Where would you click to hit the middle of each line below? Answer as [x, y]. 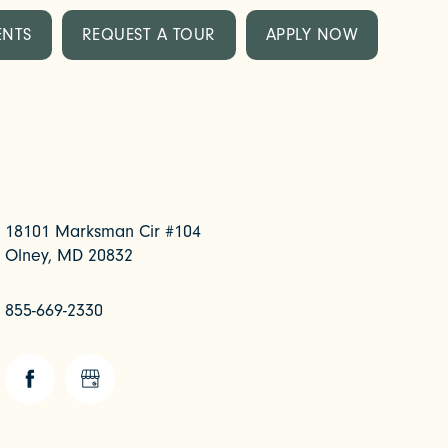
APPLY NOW [311, 34]
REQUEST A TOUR [148, 34]
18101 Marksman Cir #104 [103, 232]
